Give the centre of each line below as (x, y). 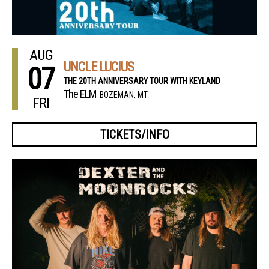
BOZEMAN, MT (124, 95)
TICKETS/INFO (134, 134)
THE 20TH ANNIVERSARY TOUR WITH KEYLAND (142, 81)
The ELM (80, 94)
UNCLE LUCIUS (99, 67)
